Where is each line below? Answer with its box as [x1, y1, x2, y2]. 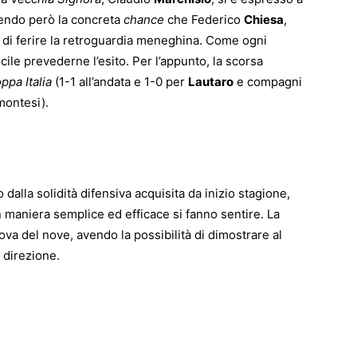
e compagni [233, 74, 302, 90]
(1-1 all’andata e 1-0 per [52, 74, 188, 90]
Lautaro [188, 74, 233, 90]
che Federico [164, 12, 244, 28]
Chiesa [244, 12, 284, 28]
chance [124, 12, 164, 28]
